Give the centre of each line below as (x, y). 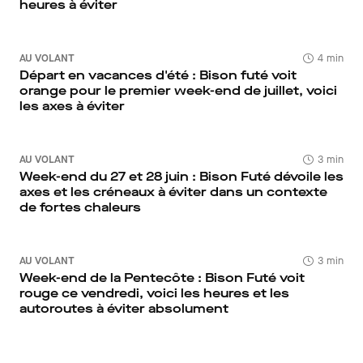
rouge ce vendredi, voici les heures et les (154, 293)
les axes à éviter (72, 106)
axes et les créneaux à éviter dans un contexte (173, 192)
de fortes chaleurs (80, 207)
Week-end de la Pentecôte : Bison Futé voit (162, 278)
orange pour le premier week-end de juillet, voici (178, 90)
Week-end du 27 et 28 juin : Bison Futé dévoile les (181, 176)
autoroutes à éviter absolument (124, 308)
